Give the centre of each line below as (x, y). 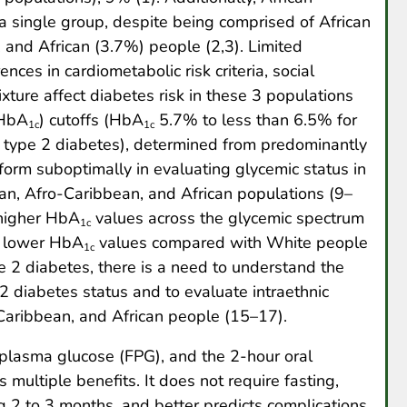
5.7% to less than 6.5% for (256, 120)
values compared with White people (231, 243)
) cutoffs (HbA (91, 120)
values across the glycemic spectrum (228, 218)
